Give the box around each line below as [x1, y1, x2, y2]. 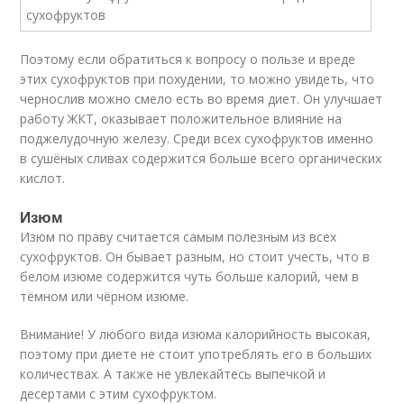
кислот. [20, 170, 66, 187]
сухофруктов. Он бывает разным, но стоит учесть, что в [20, 248, 371, 265]
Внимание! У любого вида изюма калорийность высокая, [20, 326, 372, 343]
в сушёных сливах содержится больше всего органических [20, 150, 382, 167]
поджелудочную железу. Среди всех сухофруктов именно [20, 130, 374, 147]
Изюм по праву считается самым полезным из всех [20, 228, 337, 245]
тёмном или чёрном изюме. [20, 288, 189, 305]
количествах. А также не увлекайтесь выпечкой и [20, 365, 326, 382]
